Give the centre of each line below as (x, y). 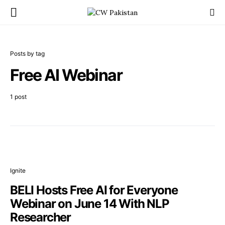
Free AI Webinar (66, 75)
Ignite (18, 171)
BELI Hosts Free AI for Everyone (94, 190)
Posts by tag (27, 53)
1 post (18, 97)
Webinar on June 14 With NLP (90, 204)
